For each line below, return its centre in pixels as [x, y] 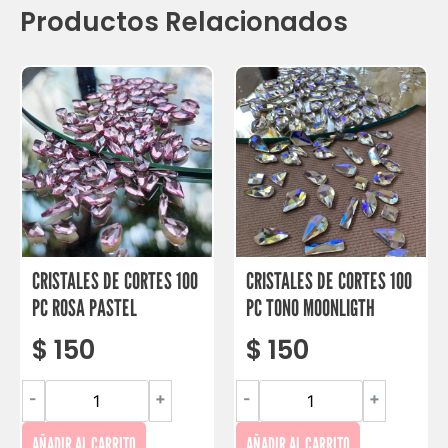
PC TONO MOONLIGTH [310, 307]
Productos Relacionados [184, 21]
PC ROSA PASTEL [84, 307]
